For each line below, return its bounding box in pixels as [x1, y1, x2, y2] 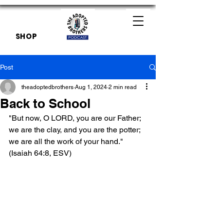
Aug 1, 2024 [75, 84, 107, 91]
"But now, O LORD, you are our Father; [9, 113, 143, 123]
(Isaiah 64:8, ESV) [9, 148, 72, 158]
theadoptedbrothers [21, 84, 73, 91]
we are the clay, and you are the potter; [9, 125, 142, 134]
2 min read [109, 84, 137, 91]
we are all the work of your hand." [9, 137, 125, 146]
